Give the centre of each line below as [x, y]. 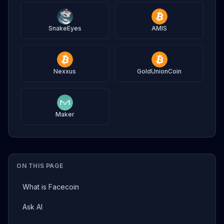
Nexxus [65, 71]
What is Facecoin [51, 187]
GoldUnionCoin [159, 71]
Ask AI [32, 207]
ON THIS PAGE [40, 166]
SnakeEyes [65, 28]
